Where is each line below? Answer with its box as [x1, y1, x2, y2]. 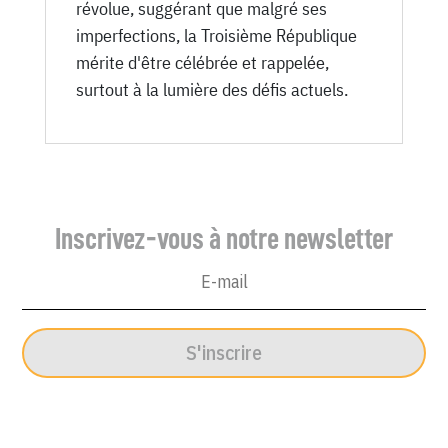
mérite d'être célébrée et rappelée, [75, 51, 329, 75]
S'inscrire [186, 339, 262, 367]
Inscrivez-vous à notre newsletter [55, 224, 393, 255]
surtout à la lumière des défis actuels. [75, 78, 348, 102]
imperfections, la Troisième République [75, 24, 357, 48]
